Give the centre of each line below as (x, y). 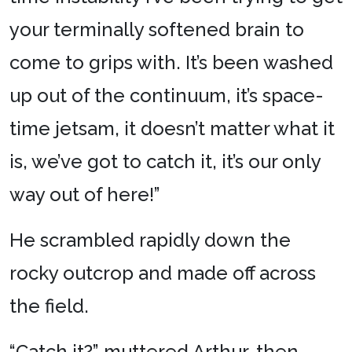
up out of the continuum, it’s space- (167, 95)
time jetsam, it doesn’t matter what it (172, 128)
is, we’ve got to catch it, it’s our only (165, 161)
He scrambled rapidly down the (150, 240)
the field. (49, 306)
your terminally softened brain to (157, 29)
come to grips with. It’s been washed (171, 62)
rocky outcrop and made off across (163, 273)
